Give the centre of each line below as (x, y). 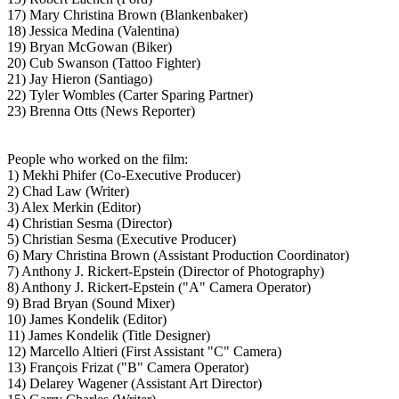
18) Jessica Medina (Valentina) (93, 31)
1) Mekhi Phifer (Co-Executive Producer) (124, 175)
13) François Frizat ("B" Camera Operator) (128, 367)
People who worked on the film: (98, 159)
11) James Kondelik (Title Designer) (109, 335)
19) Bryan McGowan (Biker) (90, 47)
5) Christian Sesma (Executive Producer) (122, 239)
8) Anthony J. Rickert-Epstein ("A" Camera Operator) (159, 287)
